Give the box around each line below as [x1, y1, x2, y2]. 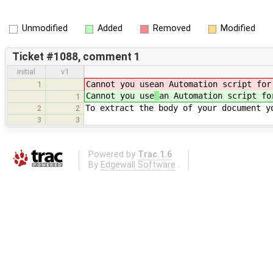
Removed [152, 23, 191, 34]
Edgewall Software [100, 159, 175, 170]
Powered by [88, 149, 138, 160]
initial [17, 67, 35, 77]
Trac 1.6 [137, 149, 172, 160]
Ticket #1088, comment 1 [12, 50, 140, 63]
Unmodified [21, 23, 68, 34]
